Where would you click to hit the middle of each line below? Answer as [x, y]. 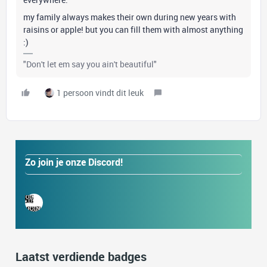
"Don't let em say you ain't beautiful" [90, 64]
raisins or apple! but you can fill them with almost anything [133, 30]
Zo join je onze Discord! [74, 162]
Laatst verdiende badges [81, 257]
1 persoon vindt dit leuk [100, 93]
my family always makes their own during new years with [130, 17]
